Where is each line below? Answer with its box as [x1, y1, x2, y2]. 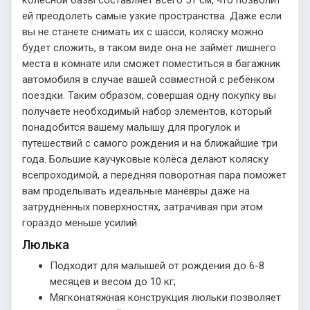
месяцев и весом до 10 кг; [50, 275, 176, 288]
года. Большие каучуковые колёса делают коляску [22, 152, 268, 165]
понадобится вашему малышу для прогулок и [22, 120, 240, 134]
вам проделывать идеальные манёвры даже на [22, 184, 250, 197]
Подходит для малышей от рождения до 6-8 [50, 259, 264, 272]
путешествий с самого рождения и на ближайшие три [22, 136, 277, 149]
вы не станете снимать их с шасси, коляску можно [22, 25, 264, 38]
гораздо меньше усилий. [22, 216, 139, 229]
